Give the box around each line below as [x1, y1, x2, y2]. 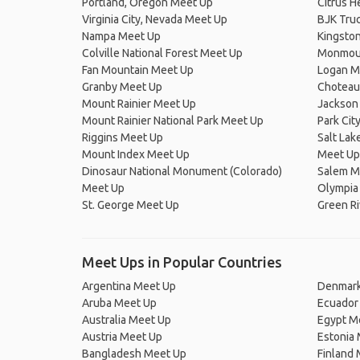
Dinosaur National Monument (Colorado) [82, 165, 282, 178]
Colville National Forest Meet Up [82, 47, 243, 59]
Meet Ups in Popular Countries [82, 254, 282, 270]
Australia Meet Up [82, 313, 171, 326]
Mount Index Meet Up [82, 148, 190, 161]
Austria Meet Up [82, 330, 162, 343]
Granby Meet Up [82, 80, 162, 93]
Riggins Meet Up [82, 131, 163, 144]
